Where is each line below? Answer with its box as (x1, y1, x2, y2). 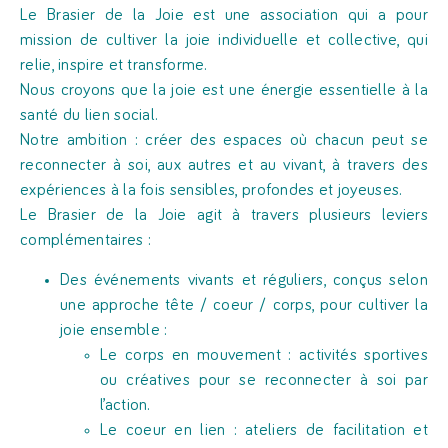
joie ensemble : (60, 321, 168, 339)
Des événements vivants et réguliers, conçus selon (60, 271, 428, 289)
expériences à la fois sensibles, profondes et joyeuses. (20, 182, 403, 200)
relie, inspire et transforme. (20, 57, 208, 75)
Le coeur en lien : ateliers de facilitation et (100, 421, 428, 439)
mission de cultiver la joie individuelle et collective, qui (20, 32, 428, 50)
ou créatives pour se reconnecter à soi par (100, 371, 428, 389)
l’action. (100, 396, 151, 414)
